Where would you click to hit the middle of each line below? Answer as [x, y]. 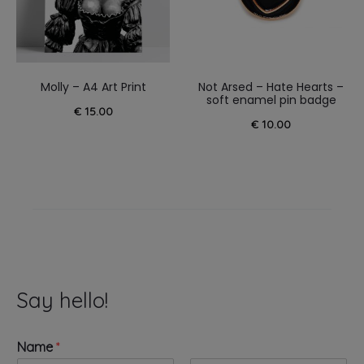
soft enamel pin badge [271, 100]
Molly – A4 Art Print [93, 87]
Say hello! [62, 300]
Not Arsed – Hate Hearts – [271, 87]
